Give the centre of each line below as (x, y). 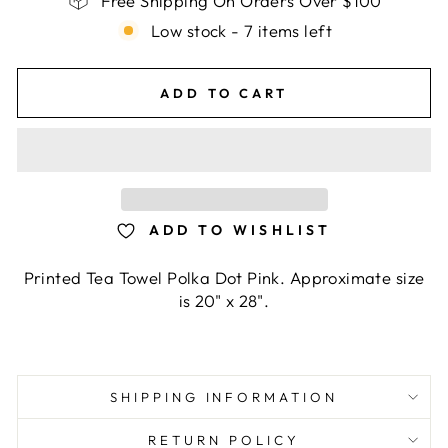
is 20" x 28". (224, 300)
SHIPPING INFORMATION (224, 396)
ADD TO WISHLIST (240, 230)
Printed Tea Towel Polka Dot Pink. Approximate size (224, 277)
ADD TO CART (224, 92)
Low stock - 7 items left (241, 30)
